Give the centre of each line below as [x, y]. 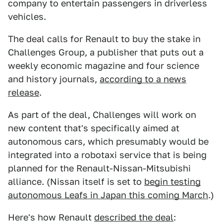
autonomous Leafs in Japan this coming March [108, 195]
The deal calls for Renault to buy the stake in [104, 39]
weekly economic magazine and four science [104, 66]
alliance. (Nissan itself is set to [76, 182]
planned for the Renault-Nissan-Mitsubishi [99, 168]
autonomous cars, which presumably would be [108, 141]
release [24, 92]
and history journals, [54, 79]
